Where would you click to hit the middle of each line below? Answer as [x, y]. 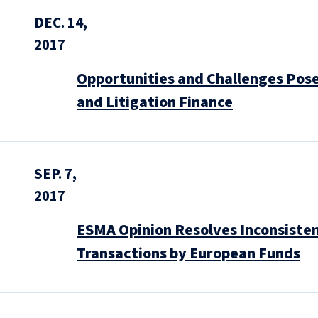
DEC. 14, [61, 23]
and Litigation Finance [155, 102]
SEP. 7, [55, 174]
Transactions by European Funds [188, 253]
